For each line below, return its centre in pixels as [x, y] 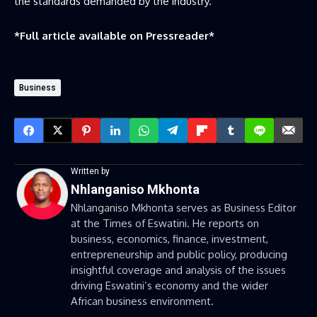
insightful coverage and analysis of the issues [178, 270]
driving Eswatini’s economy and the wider [169, 285]
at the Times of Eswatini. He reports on [165, 223]
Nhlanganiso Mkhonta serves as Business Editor [184, 207]
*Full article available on [80, 35]
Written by [90, 171]
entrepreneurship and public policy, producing [179, 254]
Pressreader [177, 35]
